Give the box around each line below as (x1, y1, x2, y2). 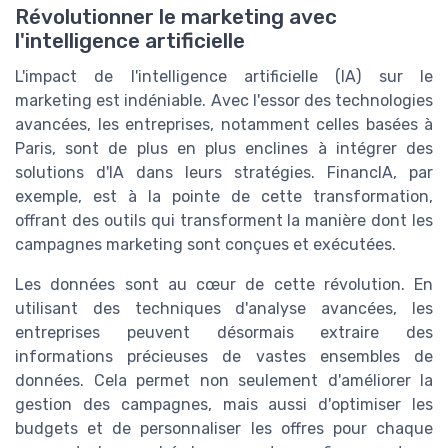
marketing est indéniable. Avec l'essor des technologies (15, 90, 433, 110)
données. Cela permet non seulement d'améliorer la (15, 370, 433, 390)
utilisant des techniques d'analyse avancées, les (15, 298, 433, 318)
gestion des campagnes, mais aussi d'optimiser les (15, 394, 433, 414)
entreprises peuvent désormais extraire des (15, 322, 433, 342)
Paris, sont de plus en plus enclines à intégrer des (15, 138, 433, 158)
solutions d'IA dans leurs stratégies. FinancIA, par (15, 162, 433, 182)
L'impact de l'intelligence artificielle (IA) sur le (15, 66, 433, 86)
